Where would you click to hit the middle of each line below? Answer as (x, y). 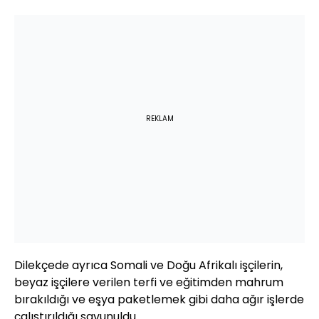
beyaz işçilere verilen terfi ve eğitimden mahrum (149, 283)
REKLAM (159, 119)
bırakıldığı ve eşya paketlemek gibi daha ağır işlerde (159, 300)
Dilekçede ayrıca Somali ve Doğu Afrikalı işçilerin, (148, 266)
